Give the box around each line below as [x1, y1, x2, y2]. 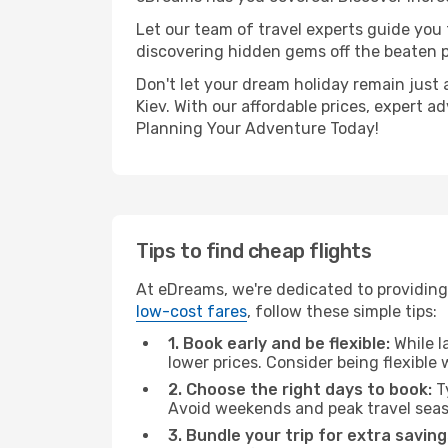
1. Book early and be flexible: [168, 334, 390, 353]
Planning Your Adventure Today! [136, 119, 379, 138]
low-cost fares [136, 302, 247, 321]
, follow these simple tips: [247, 302, 437, 321]
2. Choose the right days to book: [168, 380, 432, 399]
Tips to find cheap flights [136, 239, 372, 263]
